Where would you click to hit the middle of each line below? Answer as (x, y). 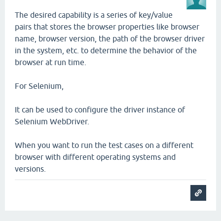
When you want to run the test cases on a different (104, 145)
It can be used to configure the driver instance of (100, 110)
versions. (30, 169)
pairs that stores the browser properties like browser (107, 27)
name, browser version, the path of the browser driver (110, 38)
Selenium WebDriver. (52, 121)
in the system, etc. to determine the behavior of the (106, 50)
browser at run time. (51, 62)
